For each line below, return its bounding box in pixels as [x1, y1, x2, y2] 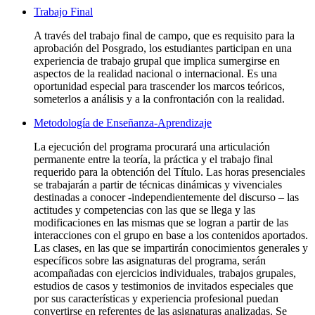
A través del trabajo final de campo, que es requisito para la [34, 29, 295, 41]
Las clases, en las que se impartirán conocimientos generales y [34, 241, 308, 254]
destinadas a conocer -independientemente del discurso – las [34, 191, 299, 203]
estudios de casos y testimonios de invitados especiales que [34, 279, 293, 292]
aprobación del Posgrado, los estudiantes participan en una [34, 41, 292, 54]
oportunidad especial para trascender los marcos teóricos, [34, 79, 285, 92]
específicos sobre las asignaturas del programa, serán [34, 254, 266, 266]
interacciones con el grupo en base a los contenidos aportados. [34, 229, 308, 241]
